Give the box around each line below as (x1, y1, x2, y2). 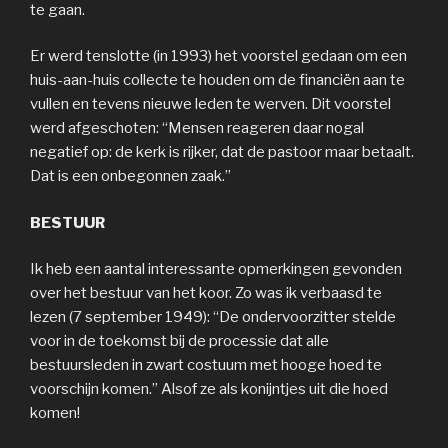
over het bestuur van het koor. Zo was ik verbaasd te (30, 284, 382, 303)
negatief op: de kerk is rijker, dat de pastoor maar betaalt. (30, 143, 414, 162)
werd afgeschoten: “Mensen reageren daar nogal (30, 119, 364, 138)
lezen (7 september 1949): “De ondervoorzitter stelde (30, 308, 396, 327)
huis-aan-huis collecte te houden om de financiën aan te (30, 71, 405, 90)
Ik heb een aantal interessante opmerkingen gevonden (30, 260, 402, 279)
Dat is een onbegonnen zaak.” (30, 167, 231, 186)
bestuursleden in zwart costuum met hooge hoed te (30, 356, 382, 375)
